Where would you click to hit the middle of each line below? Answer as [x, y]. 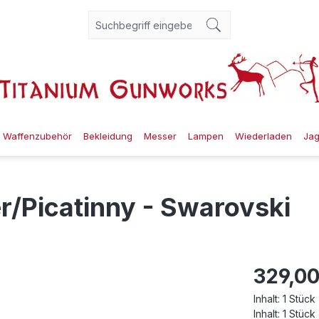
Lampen [206, 136]
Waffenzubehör [37, 136]
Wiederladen [263, 136]
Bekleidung [108, 136]
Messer [160, 136]
